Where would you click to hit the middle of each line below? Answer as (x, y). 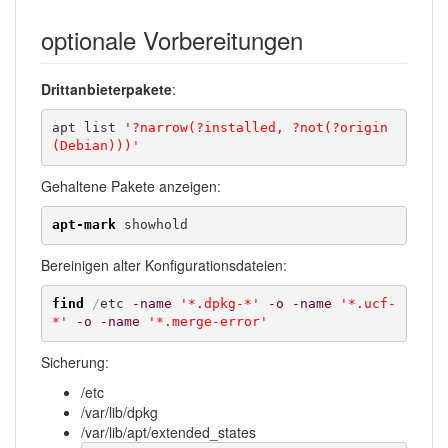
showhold (151, 225)
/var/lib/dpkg (119, 412)
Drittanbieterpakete (106, 89)
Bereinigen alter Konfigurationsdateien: (164, 265)
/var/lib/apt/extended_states (168, 432)
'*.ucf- (367, 304)
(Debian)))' (95, 146)
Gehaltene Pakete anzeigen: (131, 186)
